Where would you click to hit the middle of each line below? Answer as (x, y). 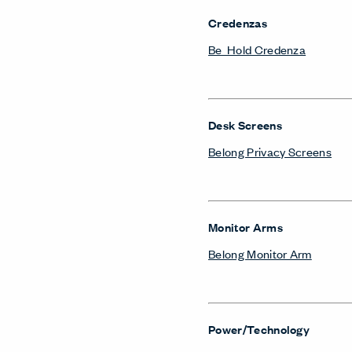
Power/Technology (259, 329)
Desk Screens (245, 125)
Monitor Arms (246, 227)
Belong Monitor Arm (260, 253)
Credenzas (238, 22)
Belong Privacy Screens (270, 151)
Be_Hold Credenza (257, 49)
